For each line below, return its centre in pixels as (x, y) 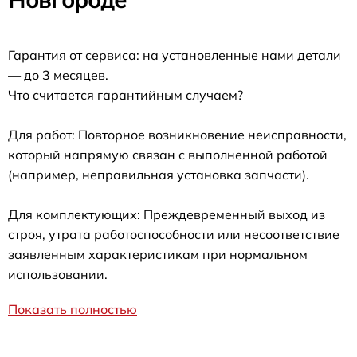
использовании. (58, 275)
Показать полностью (73, 310)
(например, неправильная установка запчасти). (159, 175)
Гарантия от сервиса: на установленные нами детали (175, 55)
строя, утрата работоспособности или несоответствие (174, 235)
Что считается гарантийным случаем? (126, 95)
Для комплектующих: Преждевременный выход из (167, 215)
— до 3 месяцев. (58, 75)
